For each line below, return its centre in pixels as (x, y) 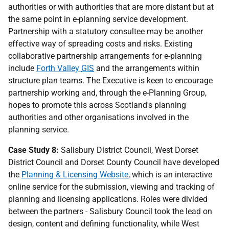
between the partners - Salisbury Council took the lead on (110, 211)
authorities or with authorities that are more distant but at (111, 7)
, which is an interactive (170, 175)
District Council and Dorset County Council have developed (114, 162)
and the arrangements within (147, 68)
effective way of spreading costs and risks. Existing (100, 44)
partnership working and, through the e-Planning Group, (107, 93)
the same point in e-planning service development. (98, 19)
